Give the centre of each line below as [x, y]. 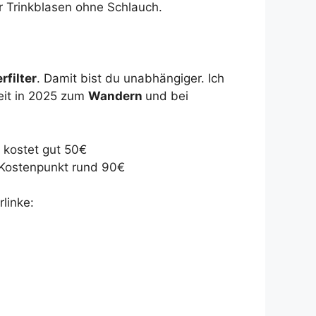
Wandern [117, 96]
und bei [167, 96]
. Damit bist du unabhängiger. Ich [130, 79]
